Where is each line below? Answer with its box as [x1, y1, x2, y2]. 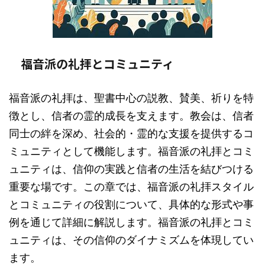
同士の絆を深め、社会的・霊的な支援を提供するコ [9, 127, 254, 140]
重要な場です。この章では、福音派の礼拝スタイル [9, 180, 254, 193]
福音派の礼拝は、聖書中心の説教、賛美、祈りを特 [9, 92, 254, 104]
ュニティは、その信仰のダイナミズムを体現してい [9, 234, 254, 246]
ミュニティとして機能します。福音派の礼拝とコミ [9, 145, 254, 157]
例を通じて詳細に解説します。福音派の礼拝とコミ [9, 216, 254, 228]
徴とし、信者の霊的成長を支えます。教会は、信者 [9, 109, 254, 122]
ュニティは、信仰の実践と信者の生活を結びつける [9, 163, 254, 175]
